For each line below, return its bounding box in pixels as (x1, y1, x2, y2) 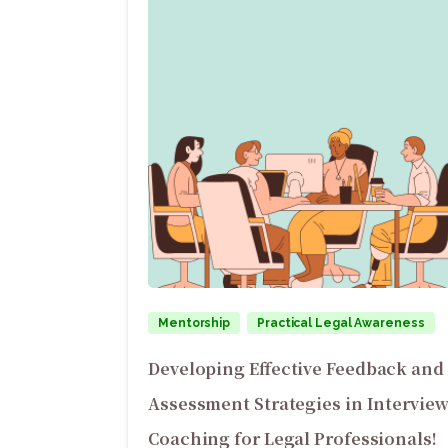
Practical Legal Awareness (257, 315, 425, 330)
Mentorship (158, 315, 231, 330)
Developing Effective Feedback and (148, 356, 444, 380)
